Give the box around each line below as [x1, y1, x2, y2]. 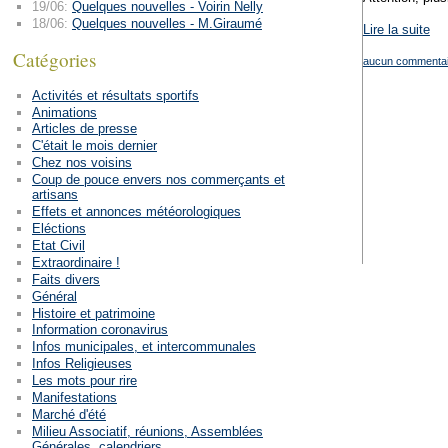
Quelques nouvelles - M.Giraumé [71, 15, 262, 31]
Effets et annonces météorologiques [31, 204, 241, 220]
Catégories [12, 46, 96, 72]
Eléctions [31, 220, 86, 236]
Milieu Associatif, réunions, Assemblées [31, 423, 263, 439]
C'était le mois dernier [31, 138, 157, 154]
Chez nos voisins [31, 155, 132, 171]
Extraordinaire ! [31, 254, 120, 270]
